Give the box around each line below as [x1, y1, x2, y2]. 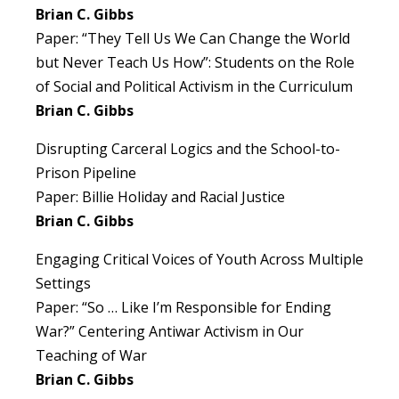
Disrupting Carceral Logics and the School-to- [36, 139, 340, 159]
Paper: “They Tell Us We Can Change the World [36, 28, 350, 49]
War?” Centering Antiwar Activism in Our [36, 322, 304, 342]
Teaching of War [36, 346, 147, 366]
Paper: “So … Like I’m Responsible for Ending [36, 297, 331, 318]
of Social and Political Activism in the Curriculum [36, 77, 353, 97]
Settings [36, 273, 91, 294]
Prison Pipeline [36, 163, 136, 183]
